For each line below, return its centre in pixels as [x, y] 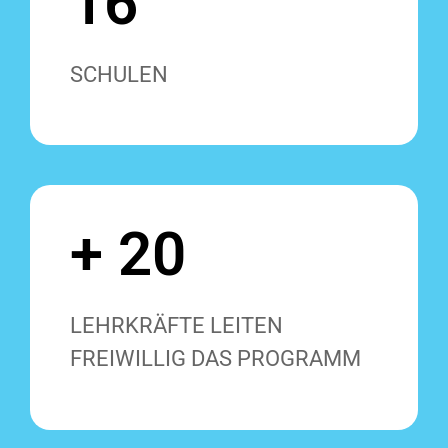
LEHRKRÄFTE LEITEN [176, 326]
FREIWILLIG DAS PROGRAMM [215, 359]
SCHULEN [119, 74]
